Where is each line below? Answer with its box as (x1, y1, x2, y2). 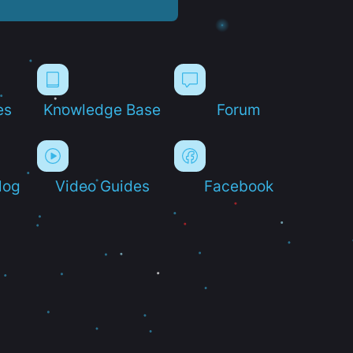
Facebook (204, 176, 274, 195)
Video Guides (54, 176, 150, 195)
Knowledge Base (43, 100, 162, 118)
